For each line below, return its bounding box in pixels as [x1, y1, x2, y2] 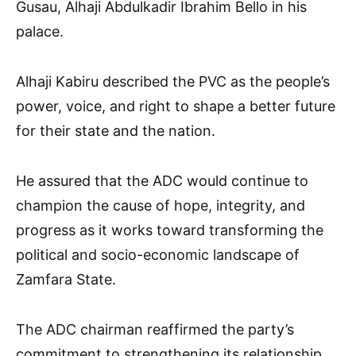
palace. [16, 22, 64, 40]
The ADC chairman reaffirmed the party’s [16, 320, 294, 338]
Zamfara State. [16, 270, 116, 288]
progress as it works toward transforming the [16, 221, 323, 238]
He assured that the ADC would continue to [16, 172, 308, 189]
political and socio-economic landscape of [16, 246, 300, 263]
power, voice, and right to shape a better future [16, 97, 335, 114]
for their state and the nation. [16, 122, 215, 139]
